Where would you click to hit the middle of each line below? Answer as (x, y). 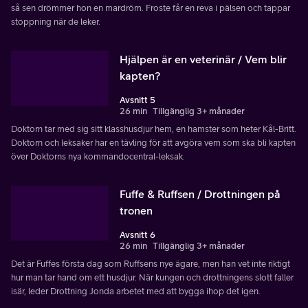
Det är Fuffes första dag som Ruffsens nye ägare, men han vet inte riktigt (151, 263)
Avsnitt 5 (137, 100)
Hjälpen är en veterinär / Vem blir (203, 59)
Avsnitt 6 (137, 234)
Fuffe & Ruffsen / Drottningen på (200, 194)
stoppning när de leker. (56, 21)
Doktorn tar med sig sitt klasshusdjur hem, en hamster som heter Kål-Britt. (154, 129)
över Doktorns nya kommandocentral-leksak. (98, 156)
